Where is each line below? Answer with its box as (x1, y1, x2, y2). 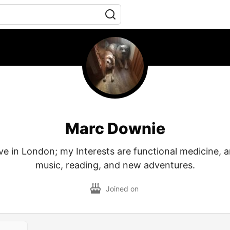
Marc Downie (65, 119, 165, 138)
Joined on (106, 184, 141, 193)
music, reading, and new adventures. (35, 160, 195, 170)
